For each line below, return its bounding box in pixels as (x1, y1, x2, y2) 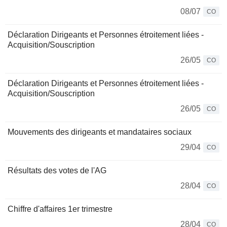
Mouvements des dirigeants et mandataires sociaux (8, 128, 192, 136)
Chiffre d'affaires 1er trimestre (8, 205, 112, 213)
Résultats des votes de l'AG (8, 166, 106, 175)
